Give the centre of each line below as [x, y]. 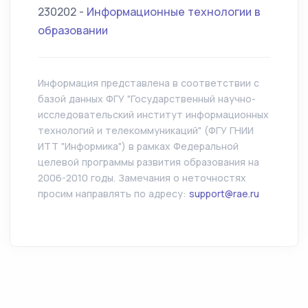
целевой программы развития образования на [148, 162]
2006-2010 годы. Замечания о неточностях [142, 178]
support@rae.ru [224, 194]
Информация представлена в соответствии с [148, 83]
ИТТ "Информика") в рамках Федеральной [138, 146]
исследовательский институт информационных [153, 114]
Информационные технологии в [174, 12]
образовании [73, 30]
